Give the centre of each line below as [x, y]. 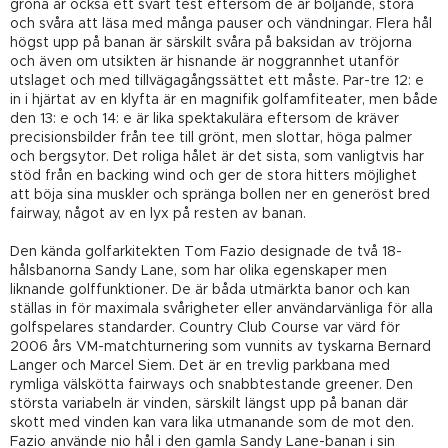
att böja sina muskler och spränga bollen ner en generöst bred [220, 194]
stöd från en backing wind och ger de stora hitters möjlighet [213, 175]
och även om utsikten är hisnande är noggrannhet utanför [204, 61]
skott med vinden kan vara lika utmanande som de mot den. [212, 422]
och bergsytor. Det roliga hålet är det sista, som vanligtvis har [217, 156]
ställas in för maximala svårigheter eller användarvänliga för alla [221, 308]
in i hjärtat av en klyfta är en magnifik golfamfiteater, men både [224, 99]
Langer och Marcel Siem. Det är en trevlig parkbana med [200, 365]
